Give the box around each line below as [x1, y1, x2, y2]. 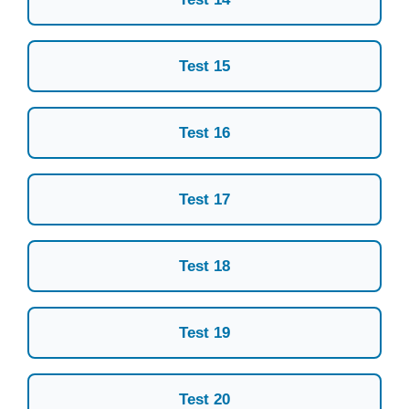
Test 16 [179, 124, 230, 142]
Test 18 [179, 257, 230, 276]
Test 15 [179, 58, 230, 76]
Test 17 [179, 191, 230, 209]
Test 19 [179, 324, 230, 342]
